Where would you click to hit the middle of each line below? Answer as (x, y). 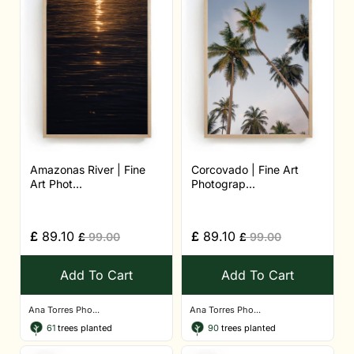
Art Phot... (56, 184)
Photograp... (223, 184)
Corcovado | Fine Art (245, 170)
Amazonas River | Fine (88, 170)
